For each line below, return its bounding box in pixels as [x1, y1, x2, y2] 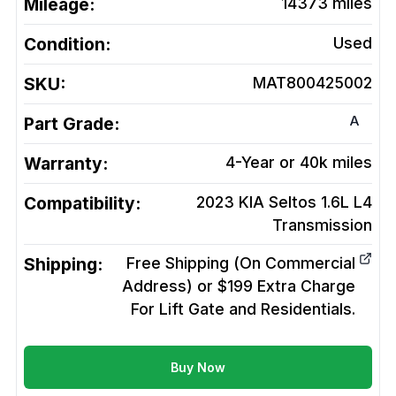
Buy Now [171, 360, 225, 376]
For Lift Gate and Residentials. [131, 300, 355, 319]
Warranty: [24, 153, 108, 175]
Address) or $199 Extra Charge [122, 277, 355, 296]
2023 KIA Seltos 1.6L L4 [196, 193, 372, 212]
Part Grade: [24, 113, 119, 135]
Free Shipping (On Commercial [126, 254, 355, 273]
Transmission [272, 216, 372, 235]
